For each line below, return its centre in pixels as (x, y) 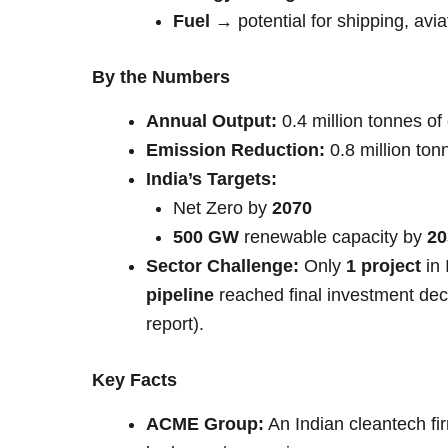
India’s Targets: (211, 179)
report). (175, 324)
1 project (383, 266)
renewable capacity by (333, 237)
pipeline (180, 295)
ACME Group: (205, 424)
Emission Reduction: (235, 150)
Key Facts (134, 380)
